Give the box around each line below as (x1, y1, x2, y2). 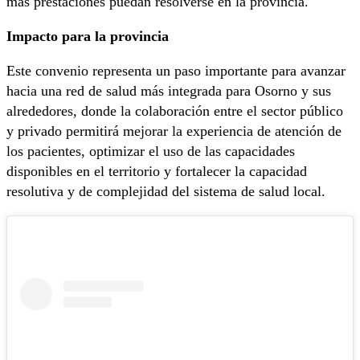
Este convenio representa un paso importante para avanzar (6, 63, 346, 80)
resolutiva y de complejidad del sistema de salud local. (6, 183, 325, 200)
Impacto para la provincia (6, 28, 169, 45)
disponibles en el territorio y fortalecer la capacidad (6, 163, 307, 180)
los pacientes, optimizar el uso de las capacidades (6, 143, 295, 160)
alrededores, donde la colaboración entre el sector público (6, 103, 343, 120)
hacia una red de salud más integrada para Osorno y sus (6, 83, 331, 100)
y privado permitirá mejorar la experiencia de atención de (6, 123, 342, 140)
